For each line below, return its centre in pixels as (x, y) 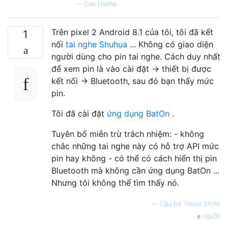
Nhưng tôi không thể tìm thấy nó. (115, 182)
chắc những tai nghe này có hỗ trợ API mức (135, 146)
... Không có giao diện (170, 44)
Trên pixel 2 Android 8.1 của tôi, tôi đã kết (132, 32)
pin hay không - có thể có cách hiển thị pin (134, 158)
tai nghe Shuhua (96, 44)
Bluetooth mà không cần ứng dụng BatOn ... (135, 170)
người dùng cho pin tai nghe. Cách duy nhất (136, 56)
